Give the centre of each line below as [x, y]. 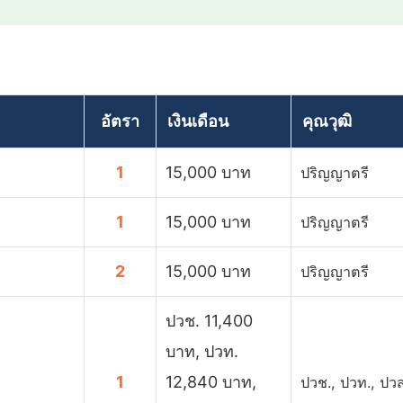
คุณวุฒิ [327, 121]
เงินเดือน [198, 121]
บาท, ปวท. [202, 351]
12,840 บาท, [211, 381]
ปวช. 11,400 [209, 320]
